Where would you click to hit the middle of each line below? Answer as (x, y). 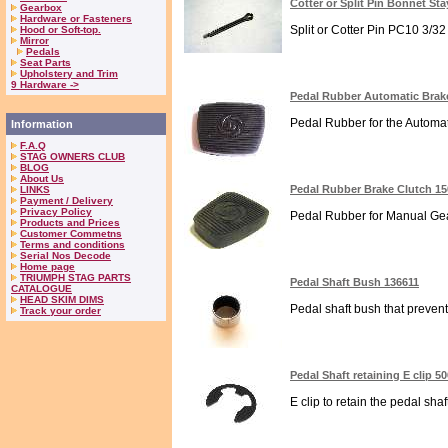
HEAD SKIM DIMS (62, 299)
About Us (42, 178)
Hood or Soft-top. (60, 29)
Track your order (60, 310)
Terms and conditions (72, 244)
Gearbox (41, 7)
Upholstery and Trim (69, 73)
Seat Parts (45, 62)
